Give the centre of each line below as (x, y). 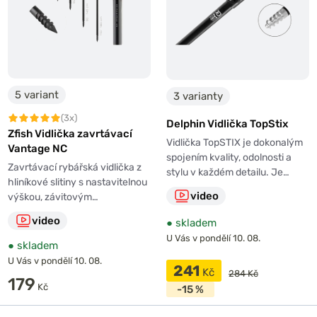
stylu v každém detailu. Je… (228, 172)
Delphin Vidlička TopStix (227, 123)
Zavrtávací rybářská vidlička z (75, 167)
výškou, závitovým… (53, 197)
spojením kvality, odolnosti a (229, 157)
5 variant (37, 94)
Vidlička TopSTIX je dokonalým (235, 142)
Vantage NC (38, 148)
